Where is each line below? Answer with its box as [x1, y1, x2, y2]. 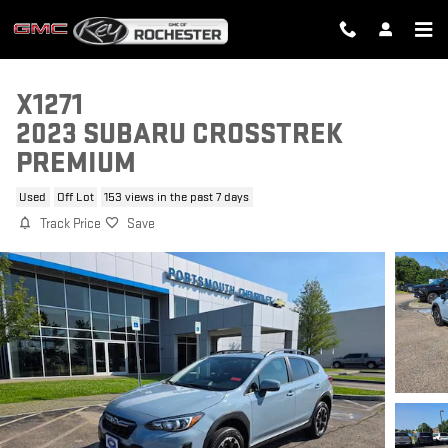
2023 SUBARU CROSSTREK [16, 117, 343, 152]
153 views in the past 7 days [104, 189, 250, 205]
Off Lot [56, 189, 94, 205]
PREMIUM [16, 146, 136, 181]
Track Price [40, 215, 101, 233]
